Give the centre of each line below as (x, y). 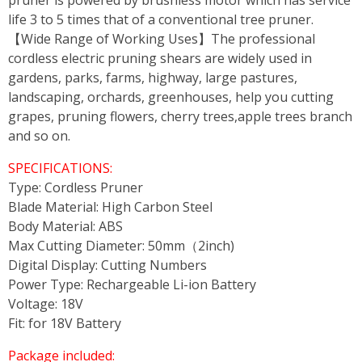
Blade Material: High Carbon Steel (110, 207)
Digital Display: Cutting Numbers (107, 265)
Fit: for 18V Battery (65, 324)
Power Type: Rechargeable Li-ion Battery (132, 285)
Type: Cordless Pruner (76, 188)
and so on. (39, 136)
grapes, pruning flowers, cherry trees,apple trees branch (180, 117)
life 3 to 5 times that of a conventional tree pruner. (161, 20)
